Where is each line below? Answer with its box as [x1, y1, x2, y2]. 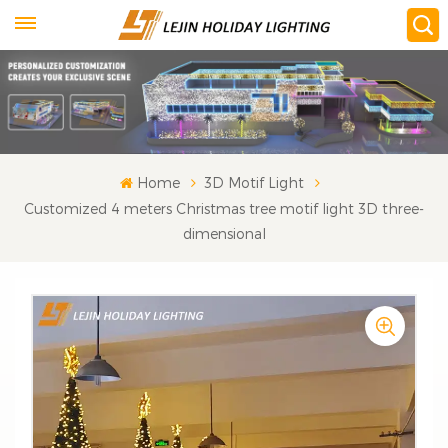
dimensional [182, 224, 266, 242]
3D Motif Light [203, 173, 304, 191]
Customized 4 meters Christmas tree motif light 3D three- [24, 199, 424, 217]
